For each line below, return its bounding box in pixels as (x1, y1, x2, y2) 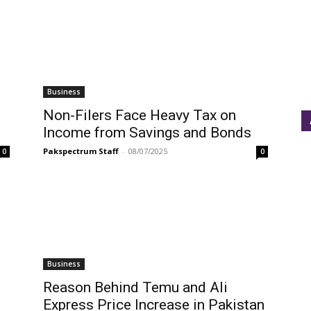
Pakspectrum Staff (43, 146, 119, 156)
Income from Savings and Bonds (43, 124, 251, 141)
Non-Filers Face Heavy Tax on (43, 107, 236, 124)
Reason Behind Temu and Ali (43, 279, 228, 296)
